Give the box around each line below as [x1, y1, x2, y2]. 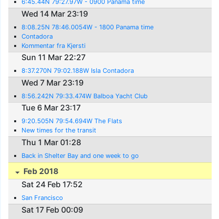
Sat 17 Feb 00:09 [22, 204, 84, 215]
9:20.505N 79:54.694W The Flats [22, 117, 123, 125]
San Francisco [22, 194, 64, 202]
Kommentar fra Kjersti [22, 42, 86, 49]
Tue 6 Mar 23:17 [22, 103, 81, 113]
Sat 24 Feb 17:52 [22, 179, 83, 190]
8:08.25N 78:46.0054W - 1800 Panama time [22, 23, 154, 31]
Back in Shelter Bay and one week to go [22, 152, 139, 159]
